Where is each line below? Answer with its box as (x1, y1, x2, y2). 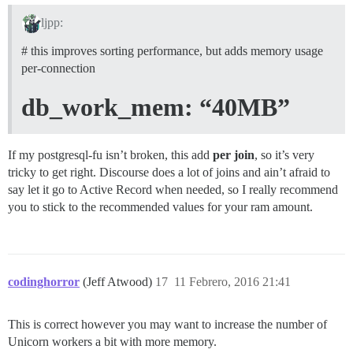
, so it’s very (255, 148, 314, 162)
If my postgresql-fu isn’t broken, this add (8, 148, 213, 162)
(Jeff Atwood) (83, 275, 155, 289)
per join (213, 148, 255, 162)
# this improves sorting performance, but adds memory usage (21, 44, 323, 58)
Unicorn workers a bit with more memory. (8, 335, 217, 349)
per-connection (21, 61, 95, 76)
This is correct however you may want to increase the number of (8, 318, 327, 332)
